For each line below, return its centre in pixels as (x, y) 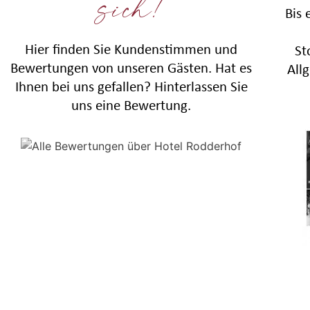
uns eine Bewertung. (131, 105)
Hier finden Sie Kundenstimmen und (131, 49)
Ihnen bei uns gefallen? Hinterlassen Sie (131, 86)
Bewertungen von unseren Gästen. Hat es (131, 68)
